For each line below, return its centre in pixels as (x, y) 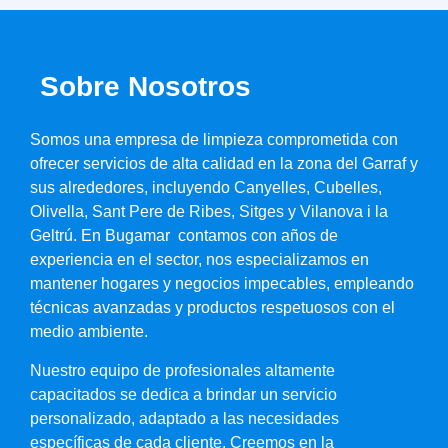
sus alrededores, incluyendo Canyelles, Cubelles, (206, 188)
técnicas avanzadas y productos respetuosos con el (212, 308)
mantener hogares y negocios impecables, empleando (222, 284)
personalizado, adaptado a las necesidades (184, 418)
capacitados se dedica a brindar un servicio (183, 394)
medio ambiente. (89, 332)
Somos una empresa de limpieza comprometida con (214, 140)
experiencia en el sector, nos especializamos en (199, 260)
